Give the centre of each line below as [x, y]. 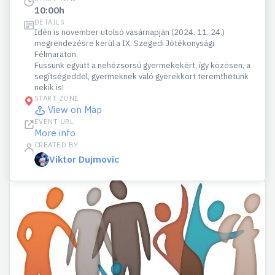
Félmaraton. [56, 54]
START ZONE [57, 98]
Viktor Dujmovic [84, 159]
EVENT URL [54, 121]
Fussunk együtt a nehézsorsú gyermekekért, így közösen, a [142, 65]
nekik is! [49, 87]
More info [55, 133]
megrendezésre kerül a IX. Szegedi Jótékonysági [124, 43]
